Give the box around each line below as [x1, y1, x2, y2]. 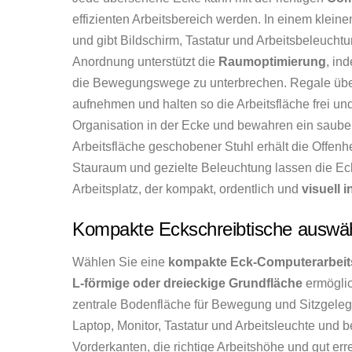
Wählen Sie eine [72, 255, 168, 269]
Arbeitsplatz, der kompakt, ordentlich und [72, 182, 302, 196]
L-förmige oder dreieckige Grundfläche [72, 276, 302, 290]
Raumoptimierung [218, 55, 326, 68]
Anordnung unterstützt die [72, 55, 218, 68]
